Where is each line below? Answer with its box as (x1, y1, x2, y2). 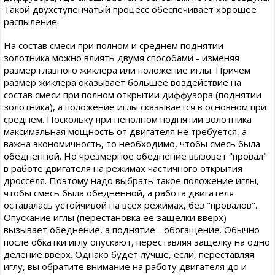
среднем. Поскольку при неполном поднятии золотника (4, 113, 252, 126)
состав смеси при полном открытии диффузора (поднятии (4, 88, 261, 101)
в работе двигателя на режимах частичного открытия (4, 162, 242, 175)
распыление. (4, 15, 59, 28)
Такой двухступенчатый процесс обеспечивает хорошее (4, 3, 257, 16)
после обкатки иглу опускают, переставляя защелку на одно (4, 236, 270, 249)
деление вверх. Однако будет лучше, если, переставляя (4, 248, 254, 261)
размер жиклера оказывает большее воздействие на (4, 76, 241, 89)
